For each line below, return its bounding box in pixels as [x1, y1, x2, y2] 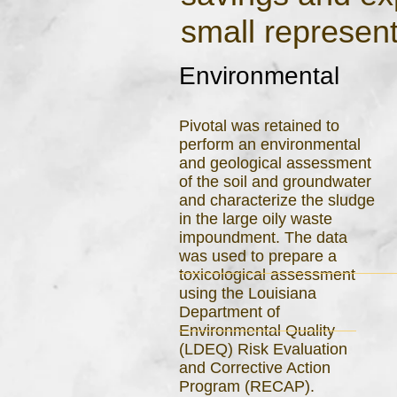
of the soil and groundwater [179, 173, 371, 191]
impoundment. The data [179, 229, 347, 246]
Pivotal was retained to [179, 117, 339, 135]
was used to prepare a [179, 247, 337, 265]
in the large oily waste [179, 210, 332, 228]
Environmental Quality [179, 322, 335, 339]
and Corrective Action [179, 359, 331, 377]
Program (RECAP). [179, 378, 315, 395]
